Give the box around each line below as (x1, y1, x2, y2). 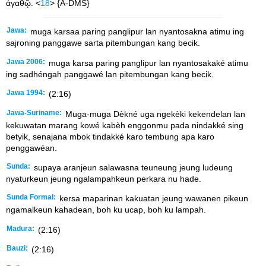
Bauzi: (7, 245, 28, 252)
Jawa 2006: (7, 58, 45, 65)
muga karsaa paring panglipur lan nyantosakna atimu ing (28, 27, 244, 37)
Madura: (7, 224, 34, 232)
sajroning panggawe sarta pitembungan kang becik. (6, 38, 200, 48)
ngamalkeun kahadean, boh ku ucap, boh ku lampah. (6, 205, 206, 215)
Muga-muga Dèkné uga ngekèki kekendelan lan (63, 109, 245, 119)
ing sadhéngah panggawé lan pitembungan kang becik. (6, 69, 214, 79)
